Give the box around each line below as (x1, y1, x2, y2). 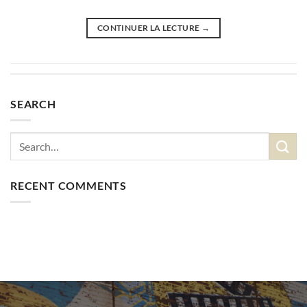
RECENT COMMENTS (10, 178, 127, 192)
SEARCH (10, 97, 56, 110)
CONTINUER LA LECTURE (97, 22, 201, 33)
